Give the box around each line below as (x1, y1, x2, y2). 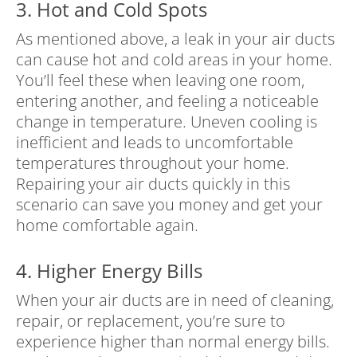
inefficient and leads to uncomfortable (16, 131, 293, 154)
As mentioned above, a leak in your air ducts (16, 28, 335, 50)
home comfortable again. (16, 214, 198, 237)
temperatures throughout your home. (16, 152, 289, 175)
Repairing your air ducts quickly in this (16, 173, 290, 195)
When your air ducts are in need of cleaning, (16, 289, 334, 312)
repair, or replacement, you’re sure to (16, 310, 285, 332)
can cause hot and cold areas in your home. (16, 49, 332, 71)
